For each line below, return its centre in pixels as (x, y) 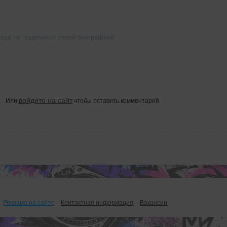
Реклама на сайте (29, 202)
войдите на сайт (45, 100)
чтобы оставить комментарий (116, 101)
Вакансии (154, 202)
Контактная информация (97, 202)
